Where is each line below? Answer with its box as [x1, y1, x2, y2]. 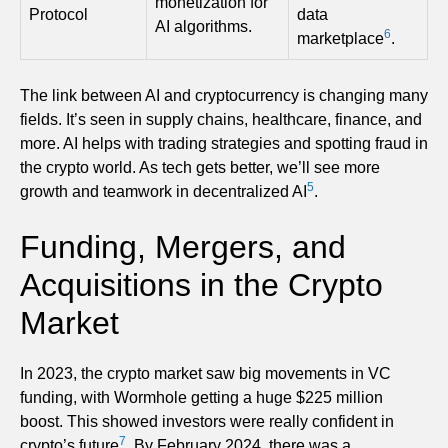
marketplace [297, 29, 384, 47]
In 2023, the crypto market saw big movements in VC [20, 364, 391, 382]
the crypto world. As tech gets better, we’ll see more [20, 158, 380, 176]
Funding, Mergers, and [20, 228, 346, 265]
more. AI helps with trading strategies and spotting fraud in [20, 134, 428, 152]
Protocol [29, 5, 88, 23]
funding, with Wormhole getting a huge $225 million [20, 388, 383, 406]
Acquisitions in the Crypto [20, 266, 383, 303]
